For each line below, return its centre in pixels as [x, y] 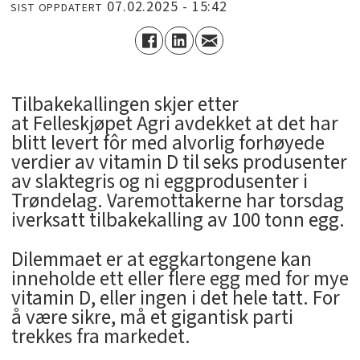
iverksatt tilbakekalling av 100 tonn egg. [178, 221]
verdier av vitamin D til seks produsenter [179, 163]
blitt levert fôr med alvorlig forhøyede [168, 143]
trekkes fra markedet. [100, 336]
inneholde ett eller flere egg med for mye [180, 278]
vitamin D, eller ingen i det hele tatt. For [175, 298]
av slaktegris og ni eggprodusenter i [159, 182]
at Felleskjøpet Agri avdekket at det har [174, 124]
